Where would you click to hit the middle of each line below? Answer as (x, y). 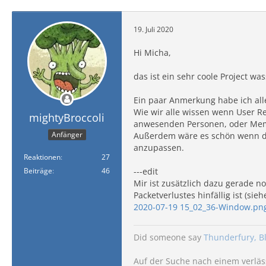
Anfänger (67, 134)
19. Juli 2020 (153, 29)
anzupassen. (159, 148)
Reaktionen (42, 157)
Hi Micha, (152, 53)
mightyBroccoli (67, 118)
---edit (146, 171)
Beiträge (38, 170)
